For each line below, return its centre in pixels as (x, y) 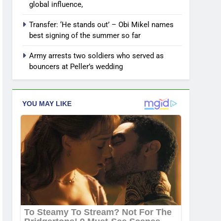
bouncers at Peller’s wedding (76, 66)
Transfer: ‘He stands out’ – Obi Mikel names (101, 24)
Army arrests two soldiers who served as (96, 55)
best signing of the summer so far (85, 35)
